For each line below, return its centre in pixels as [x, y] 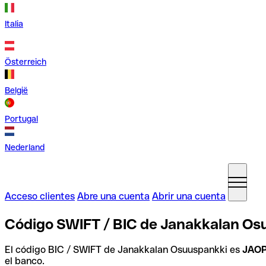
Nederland [25, 147]
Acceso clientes [40, 196]
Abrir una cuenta [189, 196]
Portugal [21, 119]
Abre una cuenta [113, 196]
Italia [14, 24]
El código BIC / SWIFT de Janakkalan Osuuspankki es [123, 249]
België [16, 90]
